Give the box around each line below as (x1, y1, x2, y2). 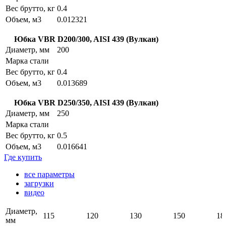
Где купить (4, 152, 42, 161)
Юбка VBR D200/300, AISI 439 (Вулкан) (14, 34, 158, 43)
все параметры (24, 169, 75, 179)
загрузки (24, 179, 54, 188)
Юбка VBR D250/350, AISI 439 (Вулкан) (14, 98, 158, 107)
